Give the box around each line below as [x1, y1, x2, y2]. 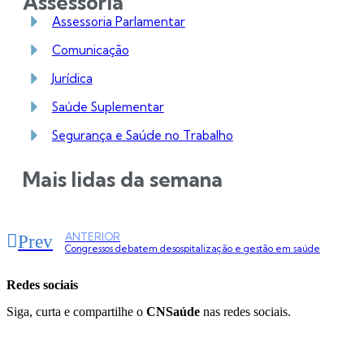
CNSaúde [146, 304, 200, 318]
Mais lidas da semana [23, 166, 223, 192]
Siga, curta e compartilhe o [6, 304, 146, 318]
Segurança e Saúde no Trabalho [51, 127, 233, 143]
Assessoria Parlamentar [51, 13, 185, 29]
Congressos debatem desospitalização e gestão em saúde [65, 242, 320, 254]
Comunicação [51, 41, 129, 58]
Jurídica [51, 70, 93, 86]
